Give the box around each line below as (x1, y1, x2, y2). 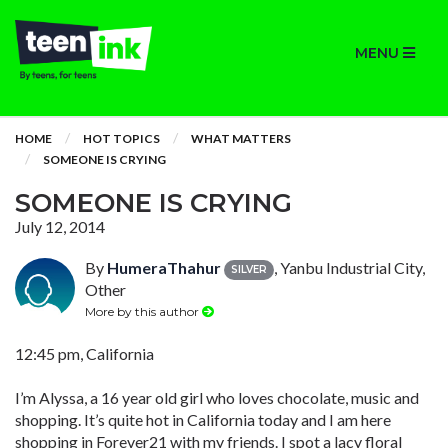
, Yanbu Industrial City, (274, 258, 425, 277)
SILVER (231, 262, 267, 276)
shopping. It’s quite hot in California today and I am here (15, 410, 391, 429)
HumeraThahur (107, 258, 221, 277)
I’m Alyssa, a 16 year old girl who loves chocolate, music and (15, 388, 419, 407)
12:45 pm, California (15, 344, 154, 363)
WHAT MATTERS (191, 131, 291, 146)
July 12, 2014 (15, 217, 105, 236)
